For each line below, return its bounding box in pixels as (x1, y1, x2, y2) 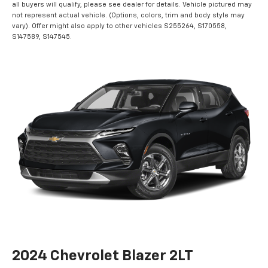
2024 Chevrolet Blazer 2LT (12, 249, 193, 264)
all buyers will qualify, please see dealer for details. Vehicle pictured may (12, 1, 252, 8)
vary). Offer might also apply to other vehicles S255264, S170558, (12, 23, 227, 30)
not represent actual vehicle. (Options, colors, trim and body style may (12, 12, 245, 19)
